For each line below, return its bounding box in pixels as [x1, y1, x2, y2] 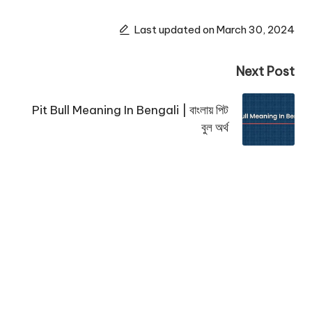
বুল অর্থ [201, 120, 228, 136]
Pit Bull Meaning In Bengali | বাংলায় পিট [31, 102, 228, 118]
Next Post [235, 63, 295, 79]
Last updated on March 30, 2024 [134, 23, 295, 37]
